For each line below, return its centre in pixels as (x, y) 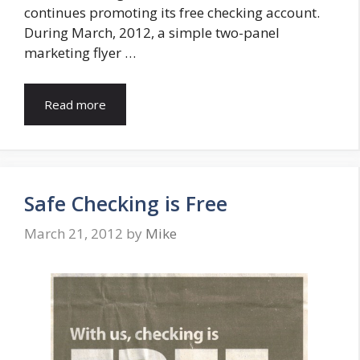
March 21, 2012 (74, 234)
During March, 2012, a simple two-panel (152, 33)
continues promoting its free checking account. (174, 13)
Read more (75, 104)
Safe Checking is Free (126, 203)
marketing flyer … (80, 53)
